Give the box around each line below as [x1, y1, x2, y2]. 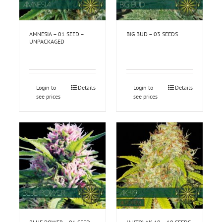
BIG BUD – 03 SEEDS [126, 30, 178, 38]
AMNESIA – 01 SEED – [29, 30, 84, 38]
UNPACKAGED [29, 38, 64, 46]
